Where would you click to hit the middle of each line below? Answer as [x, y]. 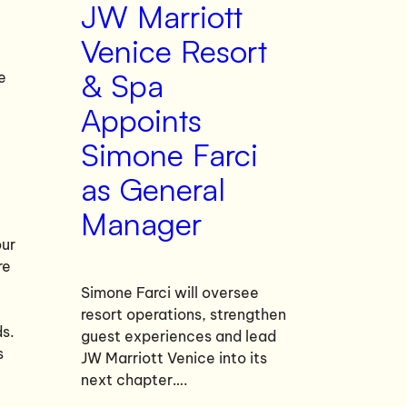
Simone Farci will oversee [169, 292]
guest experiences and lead [178, 336]
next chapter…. [134, 379]
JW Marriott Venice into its [174, 357]
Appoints [141, 120]
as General [153, 189]
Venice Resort [174, 51]
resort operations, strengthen [183, 314]
